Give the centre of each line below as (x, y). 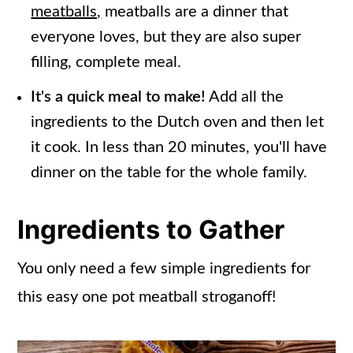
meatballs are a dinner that (195, 11)
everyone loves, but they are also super (166, 37)
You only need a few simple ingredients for (164, 268)
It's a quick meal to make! (119, 97)
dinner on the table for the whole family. (169, 172)
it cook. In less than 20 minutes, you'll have (179, 147)
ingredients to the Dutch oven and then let (178, 122)
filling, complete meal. (106, 62)
